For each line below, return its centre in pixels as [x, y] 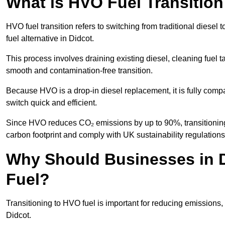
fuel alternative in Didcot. [51, 39]
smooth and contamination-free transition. [80, 71]
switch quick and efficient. [52, 103]
